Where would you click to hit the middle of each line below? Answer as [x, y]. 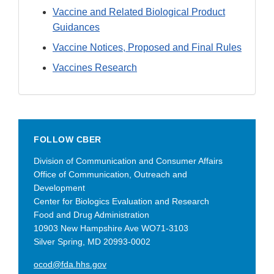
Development [59, 187]
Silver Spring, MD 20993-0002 [92, 241]
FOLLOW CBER [68, 139]
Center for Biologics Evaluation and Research [121, 201]
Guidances [76, 27]
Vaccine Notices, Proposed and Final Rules [147, 47]
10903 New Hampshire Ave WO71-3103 [111, 228]
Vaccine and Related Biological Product [139, 12]
